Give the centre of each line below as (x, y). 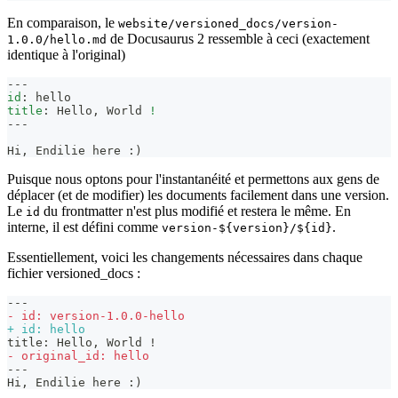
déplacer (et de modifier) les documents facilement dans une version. (198, 195)
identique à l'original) (66, 55)
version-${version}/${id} (247, 228)
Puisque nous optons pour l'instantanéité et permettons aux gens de (193, 179)
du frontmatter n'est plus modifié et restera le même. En (195, 211)
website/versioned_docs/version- (228, 24)
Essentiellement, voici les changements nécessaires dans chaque (185, 258)
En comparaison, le (63, 23)
